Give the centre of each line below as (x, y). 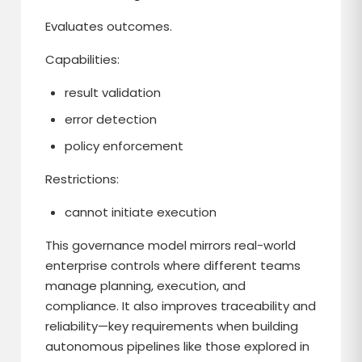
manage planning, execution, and (146, 286)
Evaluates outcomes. (109, 26)
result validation (113, 93)
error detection (111, 119)
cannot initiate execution (141, 212)
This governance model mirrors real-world (171, 245)
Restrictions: (82, 179)
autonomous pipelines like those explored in (178, 346)
